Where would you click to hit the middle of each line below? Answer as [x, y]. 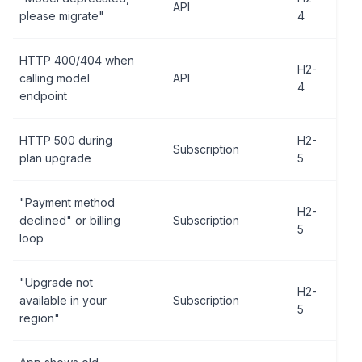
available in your [63, 300]
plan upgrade [55, 158]
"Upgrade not [56, 282]
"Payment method [67, 202]
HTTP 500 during [66, 140]
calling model [55, 78]
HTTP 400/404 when [77, 60]
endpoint [43, 96]
